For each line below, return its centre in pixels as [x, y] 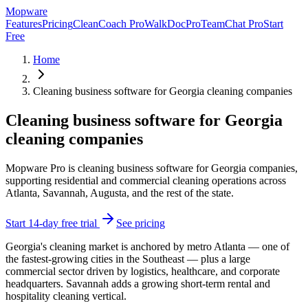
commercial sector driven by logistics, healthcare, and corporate [143, 271]
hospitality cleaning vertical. [66, 296]
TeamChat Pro [232, 24]
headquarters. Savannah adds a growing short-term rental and [138, 283]
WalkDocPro [173, 24]
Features [24, 24]
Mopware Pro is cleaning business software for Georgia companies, [152, 168]
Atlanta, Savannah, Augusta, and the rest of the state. [120, 192]
